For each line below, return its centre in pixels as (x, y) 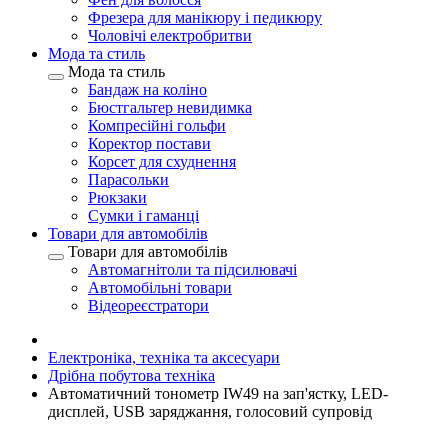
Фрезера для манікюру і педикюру (205, 17)
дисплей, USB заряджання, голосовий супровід (210, 411)
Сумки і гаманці (143, 215)
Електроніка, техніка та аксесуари (164, 357)
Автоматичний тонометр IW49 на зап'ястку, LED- (218, 393)
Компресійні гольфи (157, 125)
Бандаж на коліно (147, 89)
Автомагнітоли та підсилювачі (192, 269)
